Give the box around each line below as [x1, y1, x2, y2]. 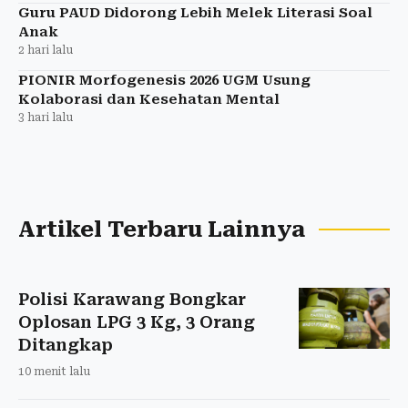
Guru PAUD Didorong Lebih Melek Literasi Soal [18, 4, 372, 21]
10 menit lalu [18, 364, 90, 378]
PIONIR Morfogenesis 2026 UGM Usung [18, 71, 311, 88]
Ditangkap [18, 334, 113, 354]
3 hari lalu [18, 110, 73, 124]
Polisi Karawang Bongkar [18, 289, 246, 309]
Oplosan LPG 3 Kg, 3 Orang [18, 311, 255, 331]
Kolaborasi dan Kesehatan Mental [18, 90, 280, 107]
